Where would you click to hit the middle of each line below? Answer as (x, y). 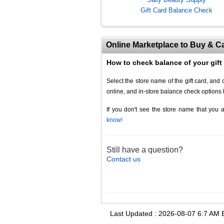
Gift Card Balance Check (177, 10)
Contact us (123, 159)
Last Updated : (134, 213)
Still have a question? (145, 150)
